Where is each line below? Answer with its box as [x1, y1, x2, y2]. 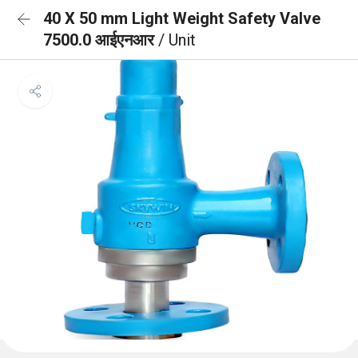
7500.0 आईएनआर [43, 30, 158, 50]
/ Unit [158, 30, 196, 50]
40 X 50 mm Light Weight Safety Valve [43, 9, 320, 28]
